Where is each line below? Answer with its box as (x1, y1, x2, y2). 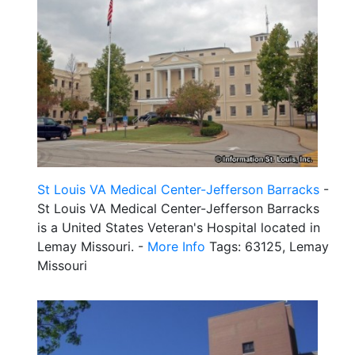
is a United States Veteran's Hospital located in (37, 219, 320, 236)
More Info (147, 239, 205, 255)
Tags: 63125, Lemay (205, 239, 329, 255)
